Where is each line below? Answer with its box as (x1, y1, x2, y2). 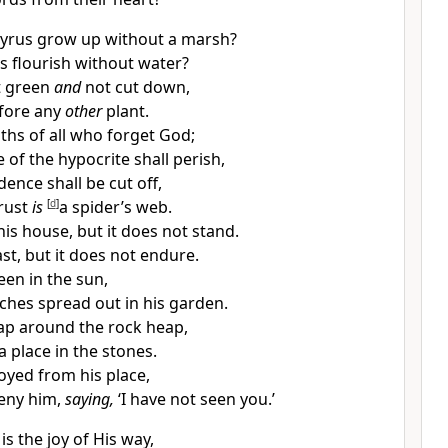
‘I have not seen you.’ (113, 388, 275, 410)
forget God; (106, 124, 195, 146)
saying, (64, 388, 114, 410)
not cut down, (80, 76, 190, 98)
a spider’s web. (58, 196, 172, 218)
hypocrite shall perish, (57, 148, 225, 170)
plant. (101, 100, 149, 122)
